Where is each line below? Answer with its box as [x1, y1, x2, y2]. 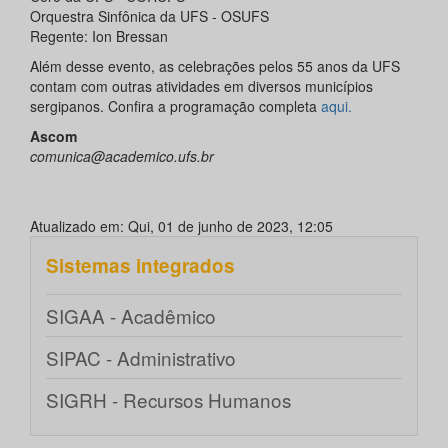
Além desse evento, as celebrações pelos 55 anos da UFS [30, 55, 400, 76]
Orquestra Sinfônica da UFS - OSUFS [30, 5, 269, 26]
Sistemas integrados [46, 251, 235, 279]
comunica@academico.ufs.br [30, 145, 214, 166]
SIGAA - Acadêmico [46, 301, 216, 329]
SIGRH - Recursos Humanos [46, 385, 291, 413]
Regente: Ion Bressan [30, 25, 168, 46]
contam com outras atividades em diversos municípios [30, 75, 373, 96]
